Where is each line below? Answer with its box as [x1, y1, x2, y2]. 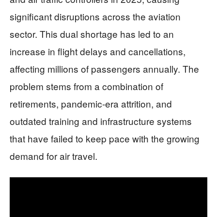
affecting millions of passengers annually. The [10, 62, 199, 76]
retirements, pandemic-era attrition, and [10, 97, 172, 110]
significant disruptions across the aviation [10, 10, 181, 23]
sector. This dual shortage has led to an [10, 27, 174, 41]
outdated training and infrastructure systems [10, 114, 192, 128]
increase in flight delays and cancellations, [10, 45, 186, 58]
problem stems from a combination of [10, 79, 163, 93]
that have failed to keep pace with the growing [10, 132, 200, 145]
